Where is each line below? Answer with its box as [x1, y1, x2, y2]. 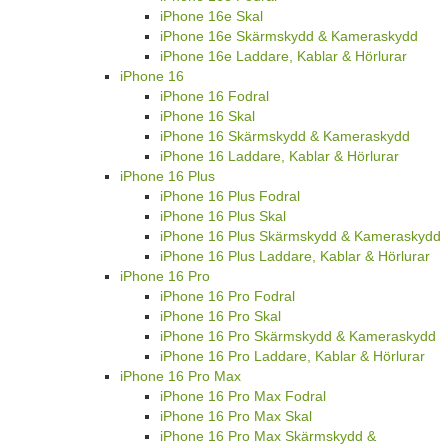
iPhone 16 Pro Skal [160, 307, 281, 324]
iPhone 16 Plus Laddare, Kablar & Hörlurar [160, 247, 430, 264]
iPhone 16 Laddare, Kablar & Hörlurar [160, 147, 399, 164]
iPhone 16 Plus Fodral [160, 187, 300, 204]
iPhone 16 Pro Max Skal [160, 407, 312, 424]
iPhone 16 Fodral [160, 87, 269, 104]
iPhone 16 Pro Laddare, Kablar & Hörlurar [160, 347, 425, 364]
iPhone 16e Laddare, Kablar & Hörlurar [160, 47, 407, 64]
